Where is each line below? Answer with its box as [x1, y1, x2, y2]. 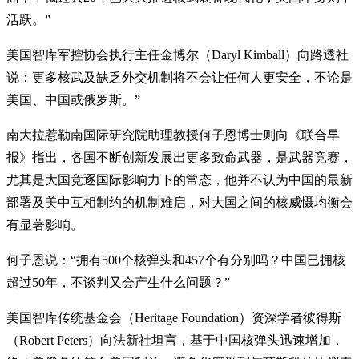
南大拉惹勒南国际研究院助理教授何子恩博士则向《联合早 [6, 127, 340, 142]
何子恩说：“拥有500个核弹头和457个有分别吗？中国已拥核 [6, 252, 345, 267]
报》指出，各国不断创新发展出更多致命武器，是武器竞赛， [6, 150, 353, 164]
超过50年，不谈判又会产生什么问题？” [6, 275, 230, 289]
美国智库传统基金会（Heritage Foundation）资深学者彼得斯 [6, 310, 341, 325]
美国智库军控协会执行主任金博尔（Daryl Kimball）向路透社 [6, 47, 349, 62]
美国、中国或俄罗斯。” [6, 92, 140, 107]
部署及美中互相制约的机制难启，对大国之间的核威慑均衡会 [6, 195, 353, 209]
